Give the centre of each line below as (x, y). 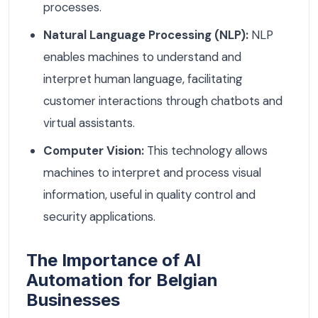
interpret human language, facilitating (143, 78)
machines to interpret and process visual (152, 172)
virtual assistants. (89, 122)
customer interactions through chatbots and (163, 100)
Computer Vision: (94, 150)
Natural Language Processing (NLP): (146, 34)
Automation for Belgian (122, 280)
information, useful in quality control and (149, 194)
